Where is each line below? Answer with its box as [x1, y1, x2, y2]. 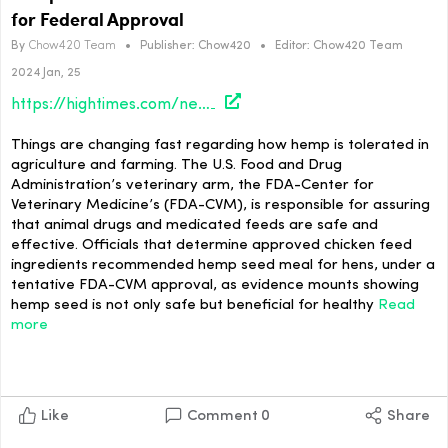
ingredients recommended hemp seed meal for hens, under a [11, 258, 435, 274]
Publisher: [140, 39, 195, 52]
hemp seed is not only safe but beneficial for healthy [11, 298, 378, 314]
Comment [182, 409, 258, 425]
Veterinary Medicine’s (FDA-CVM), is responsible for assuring [11, 198, 430, 214]
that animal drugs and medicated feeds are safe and [11, 218, 378, 234]
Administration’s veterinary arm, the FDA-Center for [11, 178, 374, 194]
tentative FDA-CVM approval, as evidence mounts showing [11, 278, 419, 294]
